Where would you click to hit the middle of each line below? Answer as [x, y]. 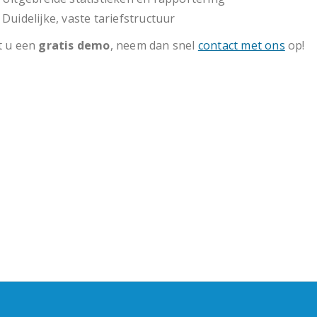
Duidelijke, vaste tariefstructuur [89, 18]
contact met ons [241, 45]
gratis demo [74, 45]
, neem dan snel [154, 45]
